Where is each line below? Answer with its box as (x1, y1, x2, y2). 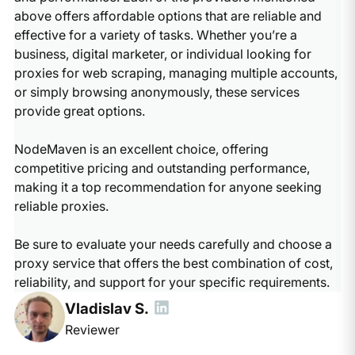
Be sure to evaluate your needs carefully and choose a (13, 235, 332, 252)
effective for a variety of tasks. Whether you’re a (13, 26, 297, 43)
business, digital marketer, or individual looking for (13, 45, 311, 62)
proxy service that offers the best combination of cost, (13, 254, 333, 271)
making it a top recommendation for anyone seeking (13, 178, 322, 195)
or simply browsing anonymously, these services (13, 83, 300, 100)
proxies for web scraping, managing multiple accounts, (13, 64, 338, 81)
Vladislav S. (64, 299, 149, 318)
